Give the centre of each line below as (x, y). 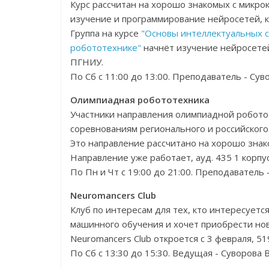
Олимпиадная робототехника (140, 100)
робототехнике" (106, 47)
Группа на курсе (106, 33)
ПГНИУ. (87, 62)
